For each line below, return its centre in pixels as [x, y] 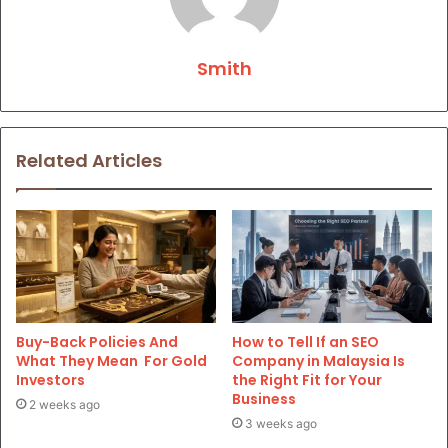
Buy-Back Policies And [97, 341]
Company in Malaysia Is [318, 360]
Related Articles [89, 161]
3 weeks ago [281, 423]
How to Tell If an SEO [305, 341]
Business [264, 398]
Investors [50, 379]
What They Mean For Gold [111, 360]
